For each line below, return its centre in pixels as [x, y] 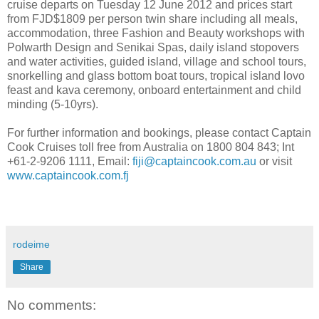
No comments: [52, 305]
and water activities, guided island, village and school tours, [157, 61]
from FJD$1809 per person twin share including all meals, [152, 19]
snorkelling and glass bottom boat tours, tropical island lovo [156, 75]
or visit [274, 161]
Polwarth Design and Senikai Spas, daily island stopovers [153, 47]
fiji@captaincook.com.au [194, 161]
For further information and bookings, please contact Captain [159, 132]
